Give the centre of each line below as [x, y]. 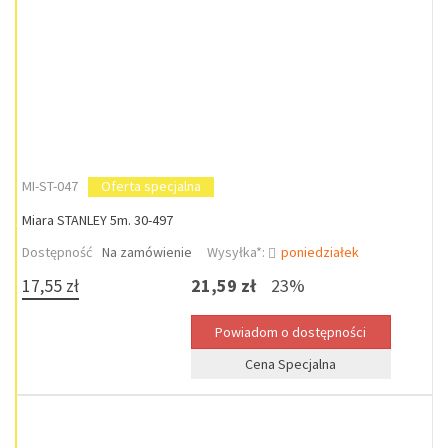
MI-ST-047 [50, 186]
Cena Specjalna [291, 364]
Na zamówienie [147, 252]
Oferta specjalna [151, 186]
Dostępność [57, 252]
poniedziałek [320, 252]
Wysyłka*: [237, 252]
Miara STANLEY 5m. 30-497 [97, 220]
